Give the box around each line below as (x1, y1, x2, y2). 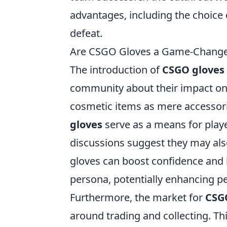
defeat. (70, 26, 102, 40)
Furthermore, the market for (70, 191, 205, 204)
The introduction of (70, 63, 162, 77)
